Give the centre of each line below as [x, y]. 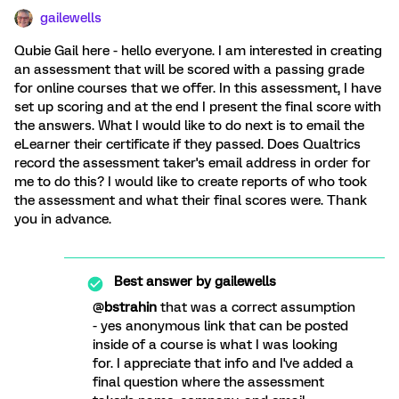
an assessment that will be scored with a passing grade [189, 69]
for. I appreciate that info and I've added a [223, 363]
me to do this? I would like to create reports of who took [191, 182]
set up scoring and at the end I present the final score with [198, 107]
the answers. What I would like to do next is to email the [189, 126]
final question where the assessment [208, 382]
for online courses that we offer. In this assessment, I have [198, 88]
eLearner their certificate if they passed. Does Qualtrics [187, 144]
